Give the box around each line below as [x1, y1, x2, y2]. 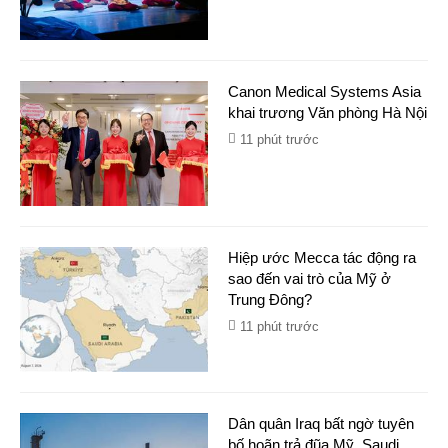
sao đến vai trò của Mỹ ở [228, 270, 391, 287]
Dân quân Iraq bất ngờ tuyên [228, 415, 414, 432]
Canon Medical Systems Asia [228, 83, 421, 100]
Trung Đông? [228, 291, 312, 308]
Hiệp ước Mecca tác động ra [228, 249, 416, 266]
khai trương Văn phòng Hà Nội [228, 104, 427, 121]
